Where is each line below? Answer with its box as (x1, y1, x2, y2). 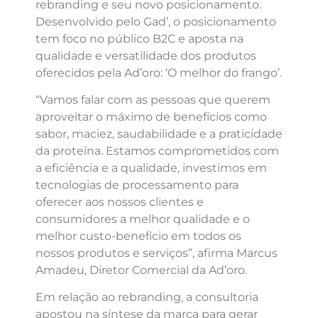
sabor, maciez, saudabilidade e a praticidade (35, 127, 283, 141)
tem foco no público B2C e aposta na (35, 31, 243, 45)
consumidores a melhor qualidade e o (35, 212, 250, 226)
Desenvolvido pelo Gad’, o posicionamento (35, 14, 276, 28)
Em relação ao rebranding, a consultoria (35, 290, 258, 305)
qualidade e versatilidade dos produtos (35, 48, 256, 62)
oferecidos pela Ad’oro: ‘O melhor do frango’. (35, 65, 282, 79)
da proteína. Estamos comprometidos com (35, 144, 279, 158)
